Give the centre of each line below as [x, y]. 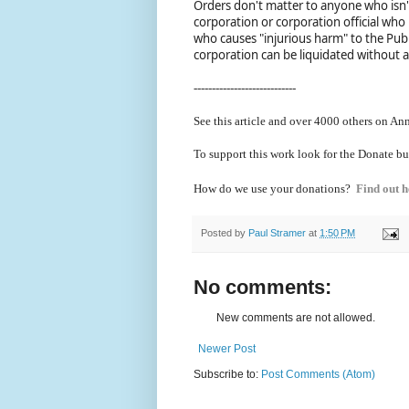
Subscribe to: [227, 375]
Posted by [225, 232]
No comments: [262, 288]
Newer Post [227, 349]
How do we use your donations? [275, 188]
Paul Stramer [277, 232]
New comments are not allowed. [296, 318]
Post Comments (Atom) [318, 375]
